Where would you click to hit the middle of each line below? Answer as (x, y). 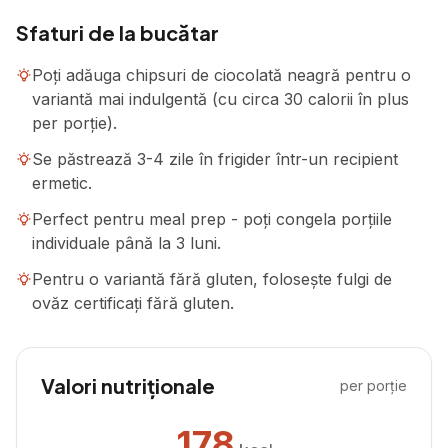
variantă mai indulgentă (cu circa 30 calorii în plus (220, 99)
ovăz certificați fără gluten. (133, 303)
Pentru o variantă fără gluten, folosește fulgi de (212, 279)
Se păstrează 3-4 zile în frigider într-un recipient (215, 159)
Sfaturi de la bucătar (117, 32)
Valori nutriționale (128, 385)
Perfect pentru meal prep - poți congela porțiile (212, 219)
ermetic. (62, 183)
